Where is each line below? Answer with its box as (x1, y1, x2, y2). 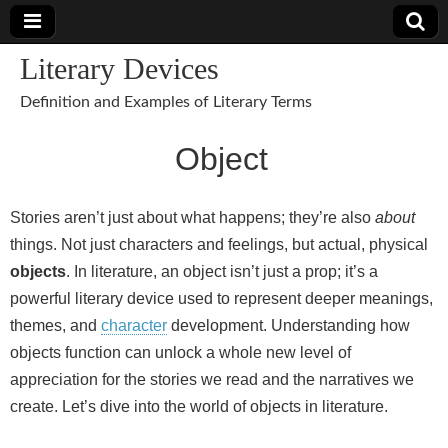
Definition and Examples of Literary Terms (20, 94, 312, 110)
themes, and (10, 317, 101, 334)
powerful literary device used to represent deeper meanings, (10, 290, 433, 307)
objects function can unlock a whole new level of (10, 344, 351, 361)
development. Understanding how (167, 317, 410, 334)
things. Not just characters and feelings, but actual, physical (10, 236, 428, 253)
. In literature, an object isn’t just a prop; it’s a (66, 263, 378, 280)
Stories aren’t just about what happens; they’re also (10, 209, 375, 226)
